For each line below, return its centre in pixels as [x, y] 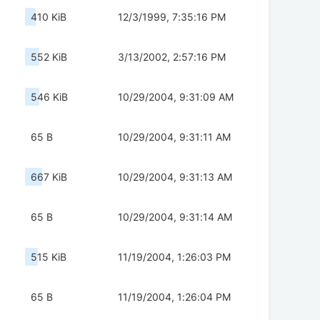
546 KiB [49, 97]
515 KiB [49, 257]
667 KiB [49, 177]
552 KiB [49, 57]
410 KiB [49, 17]
